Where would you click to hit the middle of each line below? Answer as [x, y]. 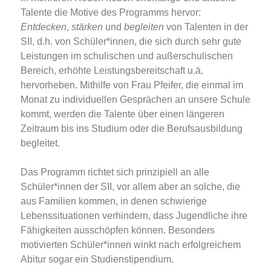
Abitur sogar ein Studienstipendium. [97, 260]
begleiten [144, 27]
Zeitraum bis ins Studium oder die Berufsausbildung [132, 129]
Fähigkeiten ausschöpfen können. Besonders [118, 230]
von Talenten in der [206, 27]
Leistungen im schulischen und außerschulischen [127, 56]
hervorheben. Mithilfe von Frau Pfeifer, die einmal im [132, 85]
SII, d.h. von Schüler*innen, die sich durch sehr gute [131, 42]
